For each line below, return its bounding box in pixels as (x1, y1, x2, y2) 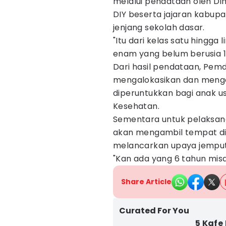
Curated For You (119, 205, 189, 216)
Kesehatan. (113, 100, 160, 112)
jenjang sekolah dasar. (113, 22, 205, 33)
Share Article (121, 177, 172, 187)
